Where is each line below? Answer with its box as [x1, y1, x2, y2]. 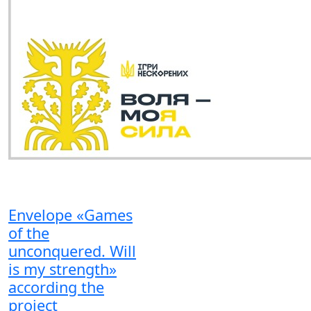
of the [8, 222, 49, 243]
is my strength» [8, 258, 117, 279]
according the [8, 276, 104, 297]
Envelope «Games [8, 204, 133, 225]
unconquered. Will [8, 240, 136, 261]
